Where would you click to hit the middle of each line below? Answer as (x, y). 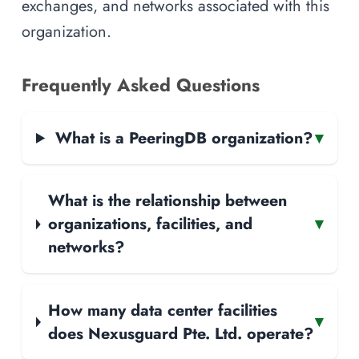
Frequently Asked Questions (141, 85)
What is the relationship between (167, 201)
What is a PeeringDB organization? (184, 137)
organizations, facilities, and (150, 224)
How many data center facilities (162, 310)
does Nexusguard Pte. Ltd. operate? (180, 333)
